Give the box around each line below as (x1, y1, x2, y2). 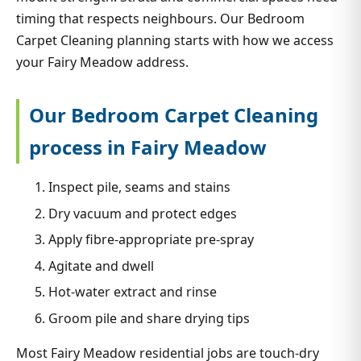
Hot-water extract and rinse (48, 283, 217, 301)
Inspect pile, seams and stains (48, 177, 230, 196)
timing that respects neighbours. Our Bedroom (16, 9, 305, 27)
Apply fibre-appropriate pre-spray (48, 230, 254, 249)
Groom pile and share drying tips (48, 309, 250, 327)
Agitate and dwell (48, 256, 154, 275)
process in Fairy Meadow (29, 133, 267, 160)
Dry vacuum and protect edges (48, 204, 237, 222)
